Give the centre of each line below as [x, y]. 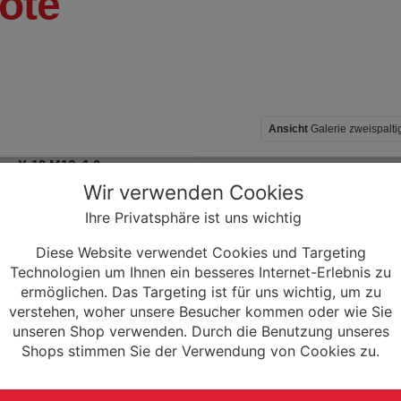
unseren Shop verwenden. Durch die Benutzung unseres [200, 331]
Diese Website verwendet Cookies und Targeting [200, 252]
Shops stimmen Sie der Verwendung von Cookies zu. [200, 351]
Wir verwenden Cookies [193, 192]
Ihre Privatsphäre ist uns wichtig [193, 218]
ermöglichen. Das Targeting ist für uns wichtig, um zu [200, 292]
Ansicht [289, 129]
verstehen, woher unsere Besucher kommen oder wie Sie [200, 311]
